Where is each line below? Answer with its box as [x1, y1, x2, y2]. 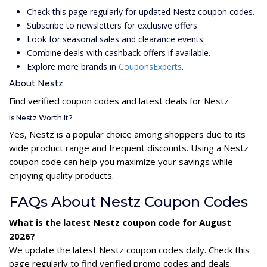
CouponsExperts [119, 60, 182, 72]
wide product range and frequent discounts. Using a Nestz [9, 141, 249, 154]
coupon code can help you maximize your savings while [9, 155, 233, 167]
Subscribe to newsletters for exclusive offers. [27, 19, 199, 31]
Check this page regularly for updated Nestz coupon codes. [27, 5, 254, 17]
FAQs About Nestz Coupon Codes [9, 193, 248, 210]
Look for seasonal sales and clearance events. [27, 33, 205, 45]
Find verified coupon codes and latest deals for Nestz [9, 94, 229, 107]
